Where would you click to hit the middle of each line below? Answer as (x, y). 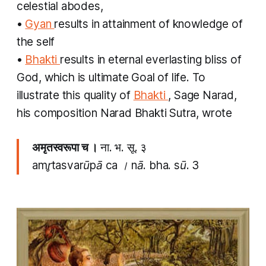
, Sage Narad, (202, 96)
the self (36, 42)
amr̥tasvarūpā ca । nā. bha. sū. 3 (116, 166)
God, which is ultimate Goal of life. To (111, 78)
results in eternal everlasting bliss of (151, 60)
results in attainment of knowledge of (148, 24)
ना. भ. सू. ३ (123, 148)
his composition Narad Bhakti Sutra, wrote (124, 113)
